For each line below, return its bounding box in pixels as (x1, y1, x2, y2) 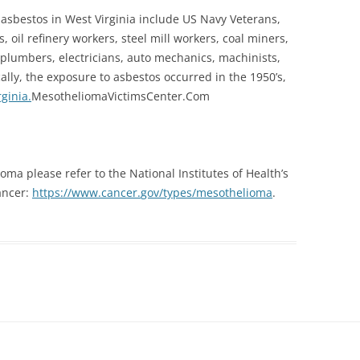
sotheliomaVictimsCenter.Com (48, 88, 210, 104)
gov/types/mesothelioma (141, 185, 272, 200)
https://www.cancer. (32, 185, 141, 200)
